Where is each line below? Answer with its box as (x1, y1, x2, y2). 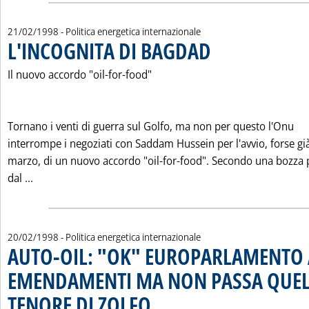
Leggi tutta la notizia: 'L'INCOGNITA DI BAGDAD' (32, 170, 272, 185)
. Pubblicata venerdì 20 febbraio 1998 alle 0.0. (150, 292, 303, 305)
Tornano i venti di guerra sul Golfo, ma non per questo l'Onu (8, 119, 294, 134)
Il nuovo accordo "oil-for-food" (8, 67, 152, 82)
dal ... (8, 170, 33, 186)
